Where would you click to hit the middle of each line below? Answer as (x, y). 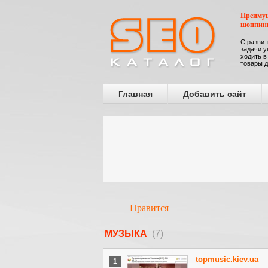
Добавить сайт (215, 94)
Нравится (149, 208)
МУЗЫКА (128, 234)
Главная (135, 94)
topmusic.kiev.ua (227, 259)
